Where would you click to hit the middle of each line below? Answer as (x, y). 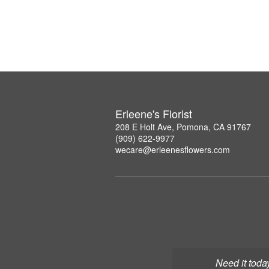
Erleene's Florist (154, 113)
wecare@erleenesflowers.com (173, 149)
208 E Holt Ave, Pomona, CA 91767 (183, 126)
